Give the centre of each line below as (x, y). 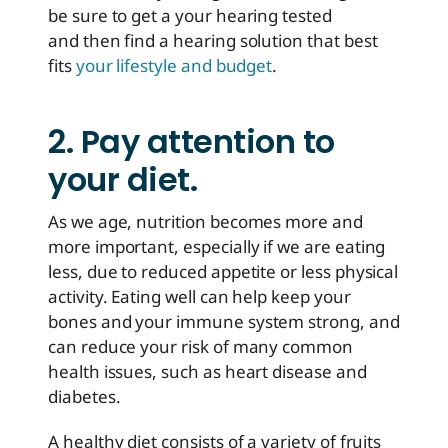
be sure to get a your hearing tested (190, 16)
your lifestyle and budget (174, 66)
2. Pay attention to (191, 142)
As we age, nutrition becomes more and (205, 222)
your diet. (122, 180)
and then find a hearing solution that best (213, 41)
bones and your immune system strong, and (224, 322)
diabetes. (84, 397)
